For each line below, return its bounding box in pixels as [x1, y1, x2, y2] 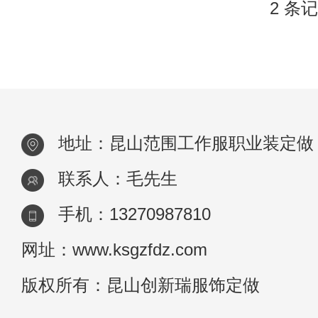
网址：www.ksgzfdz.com [21, 240, 207, 259]
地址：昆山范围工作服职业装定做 [58, 133, 314, 153]
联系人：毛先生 [58, 169, 177, 188]
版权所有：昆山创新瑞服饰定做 [21, 275, 260, 295]
